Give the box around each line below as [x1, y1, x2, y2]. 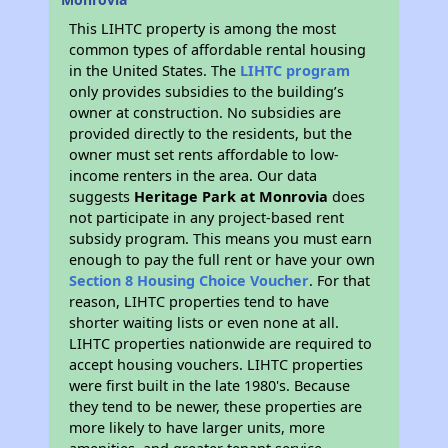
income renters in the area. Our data [69, 166, 318, 186]
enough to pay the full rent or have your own [69, 250, 376, 270]
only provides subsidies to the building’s [69, 82, 345, 102]
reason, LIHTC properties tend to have [69, 292, 330, 312]
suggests [69, 187, 135, 207]
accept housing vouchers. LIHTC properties [69, 355, 364, 375]
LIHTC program [240, 61, 351, 81]
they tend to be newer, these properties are [69, 397, 363, 417]
